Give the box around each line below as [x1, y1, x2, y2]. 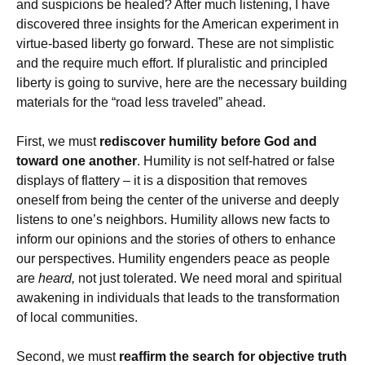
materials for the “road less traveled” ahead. [16, 95, 266, 110]
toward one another [16, 154, 137, 169]
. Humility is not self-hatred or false [137, 154, 335, 169]
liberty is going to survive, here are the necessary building [16, 76, 347, 90]
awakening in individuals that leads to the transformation [16, 291, 340, 306]
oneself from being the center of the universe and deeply [16, 193, 339, 208]
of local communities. [16, 310, 138, 325]
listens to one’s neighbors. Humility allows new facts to [16, 213, 330, 227]
